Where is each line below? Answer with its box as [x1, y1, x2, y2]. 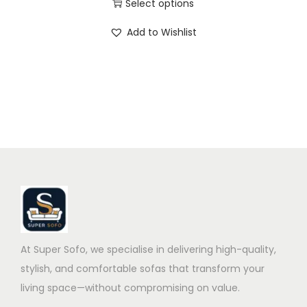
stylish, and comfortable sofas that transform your [21, 262, 265, 275]
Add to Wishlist [127, 25, 197, 39]
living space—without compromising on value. [21, 281, 240, 295]
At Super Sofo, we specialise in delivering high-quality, [21, 243, 276, 256]
